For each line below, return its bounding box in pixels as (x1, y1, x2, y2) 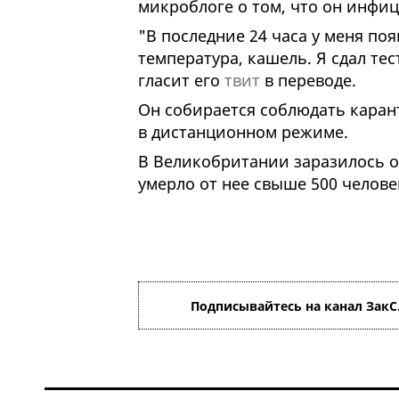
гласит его (137, 69, 224, 92)
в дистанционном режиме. (137, 121, 348, 143)
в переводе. (259, 69, 356, 92)
